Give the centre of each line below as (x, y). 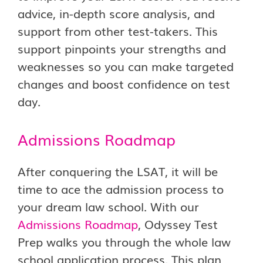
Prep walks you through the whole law (124, 241)
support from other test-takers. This (118, 31)
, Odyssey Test (178, 224)
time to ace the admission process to (121, 188)
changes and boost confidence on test (124, 83)
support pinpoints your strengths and (122, 48)
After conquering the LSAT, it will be (118, 171)
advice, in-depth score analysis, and (116, 13)
